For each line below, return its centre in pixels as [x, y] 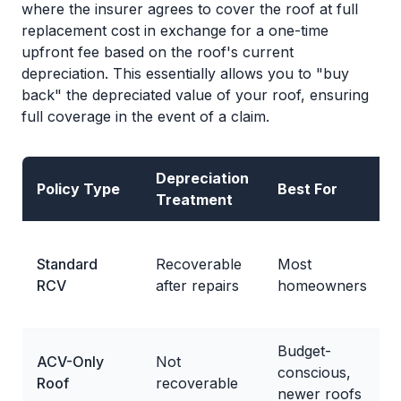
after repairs [197, 286]
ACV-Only [70, 362]
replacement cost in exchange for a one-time [175, 30]
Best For [307, 189]
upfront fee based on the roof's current [158, 52]
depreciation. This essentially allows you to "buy [185, 73]
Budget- [304, 351]
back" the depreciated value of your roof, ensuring [195, 95]
